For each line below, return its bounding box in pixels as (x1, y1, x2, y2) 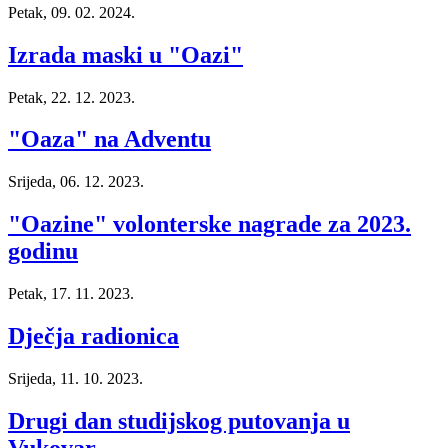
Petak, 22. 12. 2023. (8, 88, 135, 106)
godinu (8, 238, 78, 265)
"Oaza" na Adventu (8, 126, 211, 153)
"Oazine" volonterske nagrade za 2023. (8, 211, 411, 238)
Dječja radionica (8, 323, 179, 350)
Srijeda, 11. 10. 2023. (8, 370, 143, 387)
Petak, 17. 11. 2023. (8, 285, 134, 303)
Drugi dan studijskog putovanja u (8, 407, 350, 434)
